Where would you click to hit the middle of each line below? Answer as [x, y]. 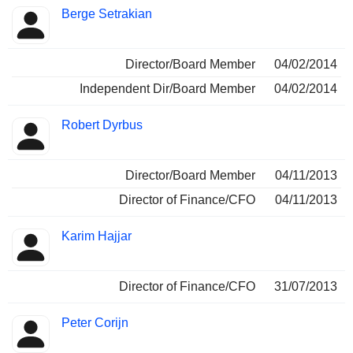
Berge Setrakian [107, 14]
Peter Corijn [95, 323]
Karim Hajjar [97, 236]
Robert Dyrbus [102, 125]
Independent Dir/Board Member [167, 89]
